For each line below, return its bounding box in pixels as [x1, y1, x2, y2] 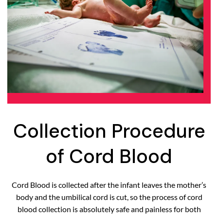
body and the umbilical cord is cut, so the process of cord [16, 192, 202, 201]
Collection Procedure [13, 118, 205, 144]
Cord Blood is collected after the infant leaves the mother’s [12, 180, 206, 189]
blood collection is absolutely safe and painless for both [17, 204, 201, 214]
